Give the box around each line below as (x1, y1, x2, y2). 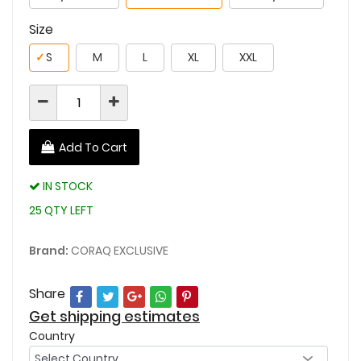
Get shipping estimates (29, 305, 200, 326)
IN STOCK (40, 177, 93, 194)
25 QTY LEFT (29, 201, 93, 218)
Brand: (29, 242, 68, 259)
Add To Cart (59, 139, 127, 156)
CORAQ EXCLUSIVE (68, 242, 168, 259)
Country (29, 327, 75, 344)
